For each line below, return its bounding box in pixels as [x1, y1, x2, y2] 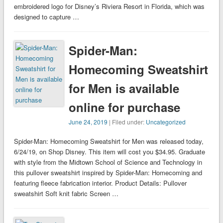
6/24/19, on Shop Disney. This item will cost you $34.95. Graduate [13, 147, 205, 157]
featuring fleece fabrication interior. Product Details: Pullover [13, 178, 187, 188]
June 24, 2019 [69, 117, 108, 126]
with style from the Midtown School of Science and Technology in [13, 157, 202, 167]
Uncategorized [146, 117, 186, 126]
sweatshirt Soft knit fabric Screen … [13, 189, 118, 199]
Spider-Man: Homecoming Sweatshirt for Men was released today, [13, 136, 204, 146]
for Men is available [69, 80, 180, 97]
